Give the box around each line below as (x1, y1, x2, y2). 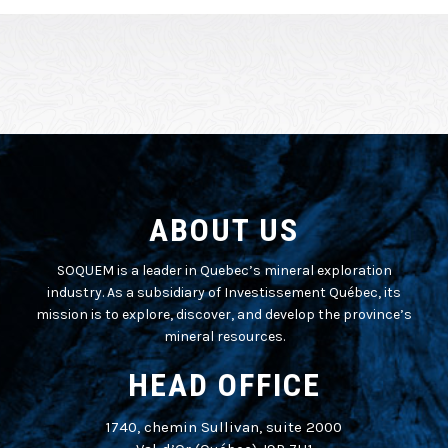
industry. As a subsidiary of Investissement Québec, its (47, 283, 401, 301)
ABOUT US (149, 210, 299, 249)
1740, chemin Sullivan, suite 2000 (106, 417, 342, 436)
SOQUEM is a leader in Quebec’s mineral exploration (56, 261, 392, 279)
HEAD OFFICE (127, 365, 321, 404)
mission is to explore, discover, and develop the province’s (36, 305, 412, 323)
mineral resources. (163, 327, 285, 345)
